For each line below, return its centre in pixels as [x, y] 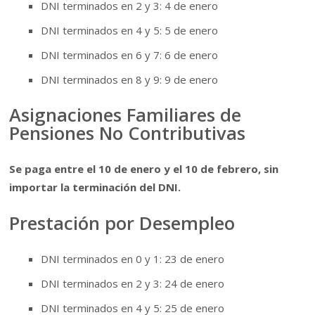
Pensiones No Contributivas [128, 133]
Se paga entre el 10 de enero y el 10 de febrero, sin [144, 169]
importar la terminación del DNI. [95, 187]
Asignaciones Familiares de [126, 114]
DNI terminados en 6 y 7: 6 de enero [130, 54]
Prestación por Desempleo [122, 223]
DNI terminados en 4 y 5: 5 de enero [130, 30]
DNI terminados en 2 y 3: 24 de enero [133, 284]
